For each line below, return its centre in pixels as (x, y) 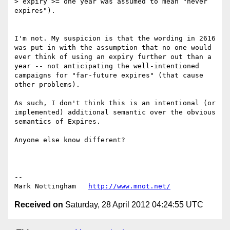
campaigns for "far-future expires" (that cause (109, 75)
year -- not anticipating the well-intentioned (107, 66)
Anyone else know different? (70, 140)
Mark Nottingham (51, 186)
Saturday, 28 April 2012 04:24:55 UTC (133, 205)
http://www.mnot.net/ (129, 186)
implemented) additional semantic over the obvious (115, 112)
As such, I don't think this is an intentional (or (115, 103)
